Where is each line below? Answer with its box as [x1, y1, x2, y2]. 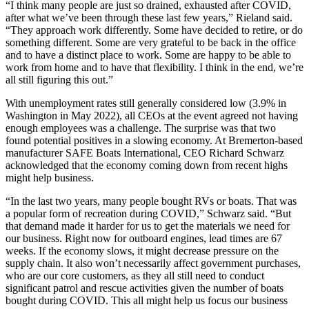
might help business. [6, 172, 94, 184]
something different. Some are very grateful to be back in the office [6, 37, 296, 49]
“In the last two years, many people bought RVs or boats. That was [6, 195, 297, 208]
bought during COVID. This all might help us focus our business [6, 295, 288, 307]
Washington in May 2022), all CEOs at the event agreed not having [6, 110, 298, 122]
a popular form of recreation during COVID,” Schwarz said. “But [6, 208, 291, 220]
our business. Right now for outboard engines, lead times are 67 [6, 232, 282, 245]
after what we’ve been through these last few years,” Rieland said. [6, 12, 292, 24]
